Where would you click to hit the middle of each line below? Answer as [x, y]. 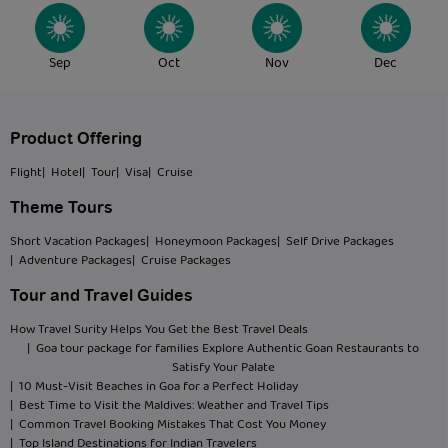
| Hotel [62, 173]
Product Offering [76, 139]
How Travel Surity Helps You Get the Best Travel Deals [159, 330]
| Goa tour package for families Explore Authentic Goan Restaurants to [223, 349]
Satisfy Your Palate [223, 368]
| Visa [132, 173]
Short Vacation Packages [78, 242]
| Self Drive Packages [335, 242]
